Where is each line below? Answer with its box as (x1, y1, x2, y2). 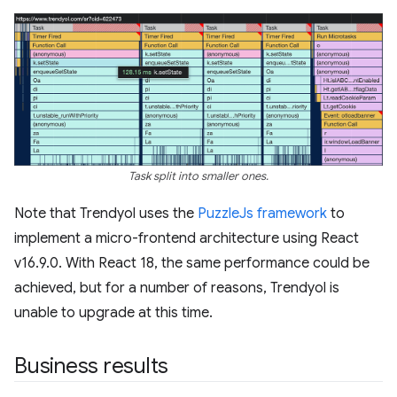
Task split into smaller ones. (128, 168, 269, 183)
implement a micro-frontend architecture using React (14, 229, 359, 247)
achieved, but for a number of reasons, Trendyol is (14, 278, 339, 297)
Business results (14, 352, 169, 379)
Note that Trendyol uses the (14, 204, 198, 222)
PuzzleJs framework (198, 204, 327, 222)
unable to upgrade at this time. (14, 303, 213, 322)
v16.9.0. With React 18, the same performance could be (14, 253, 370, 272)
